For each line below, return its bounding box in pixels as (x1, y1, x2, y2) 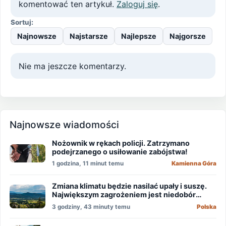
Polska (196, 203, 216, 210)
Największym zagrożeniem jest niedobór (52, 190, 196, 199)
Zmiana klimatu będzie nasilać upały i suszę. (52, 182, 207, 191)
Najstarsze (70, 32, 108, 41)
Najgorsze (169, 32, 206, 41)
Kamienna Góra (171, 160, 216, 167)
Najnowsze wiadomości (10, 118, 120, 131)
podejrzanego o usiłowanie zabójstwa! (52, 147, 188, 156)
